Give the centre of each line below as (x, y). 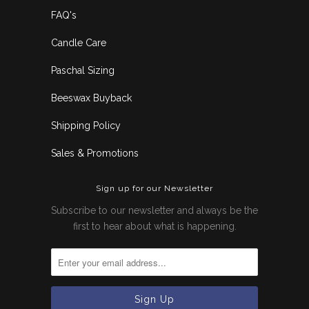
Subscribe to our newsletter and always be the (154, 211)
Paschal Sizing (83, 71)
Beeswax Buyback (91, 98)
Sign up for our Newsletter (154, 189)
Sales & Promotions (95, 153)
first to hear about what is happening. (154, 227)
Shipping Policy (86, 126)
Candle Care (79, 43)
